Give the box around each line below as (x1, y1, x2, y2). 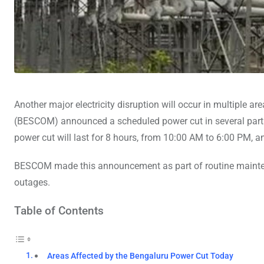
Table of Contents (14, 203, 104, 217)
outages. (14, 176, 50, 188)
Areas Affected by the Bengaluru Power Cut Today (47, 250, 234, 261)
